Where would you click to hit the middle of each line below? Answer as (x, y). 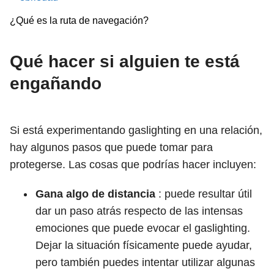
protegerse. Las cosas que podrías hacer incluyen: (133, 165)
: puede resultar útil (204, 194)
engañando (56, 83)
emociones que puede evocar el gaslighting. (143, 228)
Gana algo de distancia (95, 194)
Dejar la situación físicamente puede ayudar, (144, 245)
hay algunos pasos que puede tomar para (111, 147)
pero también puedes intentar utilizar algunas (145, 262)
